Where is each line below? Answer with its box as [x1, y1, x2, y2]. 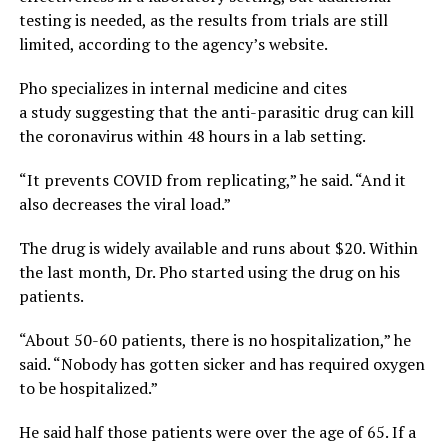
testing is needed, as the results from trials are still [18, 9, 388, 32]
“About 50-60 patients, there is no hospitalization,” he [18, 329, 411, 352]
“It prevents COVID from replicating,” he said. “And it [18, 169, 406, 192]
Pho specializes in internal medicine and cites [18, 77, 347, 100]
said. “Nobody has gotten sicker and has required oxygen [18, 353, 425, 376]
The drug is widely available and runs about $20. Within [18, 237, 418, 260]
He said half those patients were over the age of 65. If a [18, 421, 416, 444]
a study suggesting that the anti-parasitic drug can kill [18, 101, 414, 124]
